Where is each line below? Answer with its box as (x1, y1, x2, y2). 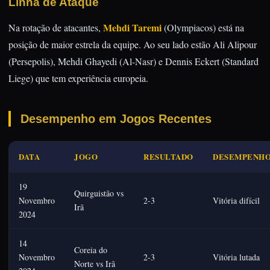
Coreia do (74, 244, 107, 256)
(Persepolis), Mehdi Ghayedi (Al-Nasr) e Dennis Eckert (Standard (8, 55, 259, 67)
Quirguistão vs (74, 187, 124, 199)
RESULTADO (143, 151, 193, 162)
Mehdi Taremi (103, 20, 162, 34)
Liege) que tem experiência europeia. (8, 72, 148, 84)
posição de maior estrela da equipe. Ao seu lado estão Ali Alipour (8, 38, 257, 51)
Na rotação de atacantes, (8, 21, 103, 34)
